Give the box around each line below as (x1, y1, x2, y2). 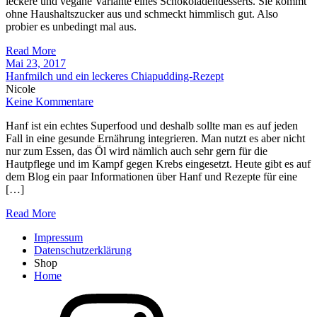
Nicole (6, 82, 35, 95)
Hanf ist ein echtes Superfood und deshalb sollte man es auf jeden (6, 119, 298, 132)
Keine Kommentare (6, 95, 93, 108)
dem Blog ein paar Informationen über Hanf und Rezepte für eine (6, 170, 297, 183)
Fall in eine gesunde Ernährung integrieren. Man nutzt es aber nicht (6, 132, 305, 144)
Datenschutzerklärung (34, 243, 132, 256)
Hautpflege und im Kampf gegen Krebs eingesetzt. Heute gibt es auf (6, 157, 311, 170)
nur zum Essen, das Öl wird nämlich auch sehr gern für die (6, 144, 267, 157)
